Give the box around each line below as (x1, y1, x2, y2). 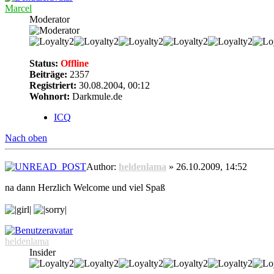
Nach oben (5, 133, 47, 144)
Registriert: (29, 80, 76, 91)
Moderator (29, 14, 70, 25)
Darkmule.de (70, 91, 122, 102)
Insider (29, 246, 56, 257)
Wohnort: (29, 91, 70, 102)
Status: (29, 58, 58, 69)
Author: (86, 161, 119, 172)
